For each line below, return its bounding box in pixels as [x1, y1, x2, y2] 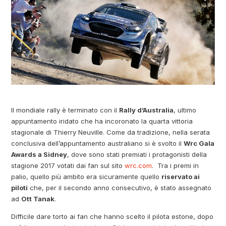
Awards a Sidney [11, 150, 68, 159]
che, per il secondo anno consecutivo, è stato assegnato [28, 184, 212, 192]
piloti [11, 184, 28, 192]
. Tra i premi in [152, 161, 199, 170]
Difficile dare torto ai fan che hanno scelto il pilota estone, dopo [11, 212, 214, 221]
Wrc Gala [184, 139, 215, 148]
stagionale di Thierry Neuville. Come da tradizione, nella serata [11, 128, 210, 137]
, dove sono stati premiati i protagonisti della [67, 150, 207, 159]
